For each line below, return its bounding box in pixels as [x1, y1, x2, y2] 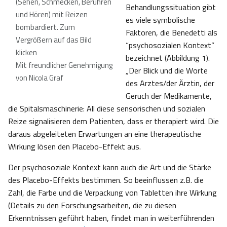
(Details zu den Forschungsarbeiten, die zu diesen [8, 199, 176, 212]
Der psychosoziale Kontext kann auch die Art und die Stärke [8, 161, 211, 174]
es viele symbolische [126, 14, 195, 26]
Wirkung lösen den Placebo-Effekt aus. [8, 140, 141, 153]
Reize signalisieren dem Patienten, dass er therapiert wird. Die [8, 115, 219, 128]
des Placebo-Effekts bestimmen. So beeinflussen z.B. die [8, 174, 204, 186]
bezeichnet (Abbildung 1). [126, 52, 210, 64]
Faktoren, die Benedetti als [126, 26, 217, 39]
